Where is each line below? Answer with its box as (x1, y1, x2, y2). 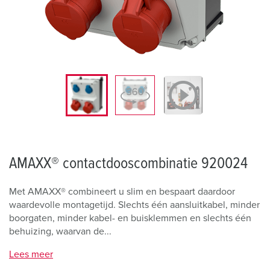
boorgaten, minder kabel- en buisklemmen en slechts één (9, 213, 251, 223)
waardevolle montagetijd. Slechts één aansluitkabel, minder (9, 200, 260, 210)
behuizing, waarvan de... (9, 227, 111, 236)
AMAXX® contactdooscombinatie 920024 (9, 155, 248, 171)
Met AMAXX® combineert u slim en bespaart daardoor (9, 187, 235, 196)
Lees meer (9, 250, 53, 259)
